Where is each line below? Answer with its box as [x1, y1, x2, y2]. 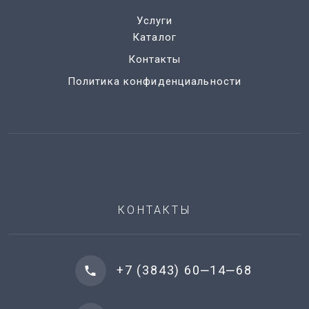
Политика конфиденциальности [67, 75, 242, 88]
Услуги [136, 14, 173, 28]
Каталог [132, 31, 177, 44]
